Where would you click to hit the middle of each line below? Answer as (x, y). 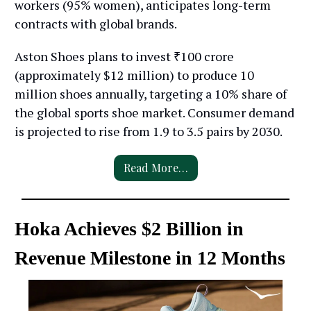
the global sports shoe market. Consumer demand (154, 112)
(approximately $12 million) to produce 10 (134, 75)
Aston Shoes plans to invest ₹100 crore (124, 56)
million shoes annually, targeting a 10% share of (151, 93)
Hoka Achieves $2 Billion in (129, 228)
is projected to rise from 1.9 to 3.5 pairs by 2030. (149, 131)
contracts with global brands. (96, 23)
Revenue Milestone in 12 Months (150, 258)
